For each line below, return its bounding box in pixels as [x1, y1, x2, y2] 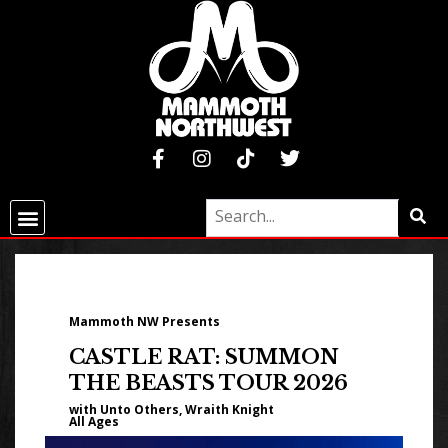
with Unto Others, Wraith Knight [69, 400, 277, 418]
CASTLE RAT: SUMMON [69, 344, 339, 369]
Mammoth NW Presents [69, 312, 220, 330]
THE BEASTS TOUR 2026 [69, 370, 348, 395]
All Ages [69, 412, 119, 430]
